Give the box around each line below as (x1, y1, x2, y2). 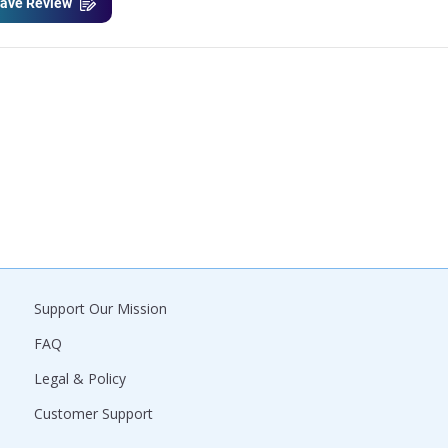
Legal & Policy (34, 369, 126, 388)
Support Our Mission (34, 299, 167, 318)
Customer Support (34, 404, 153, 423)
